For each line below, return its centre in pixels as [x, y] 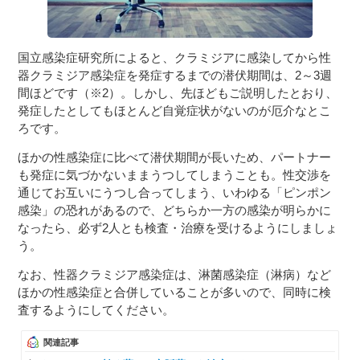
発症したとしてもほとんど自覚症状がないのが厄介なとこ [175, 110]
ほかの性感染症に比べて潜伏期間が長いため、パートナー [175, 157]
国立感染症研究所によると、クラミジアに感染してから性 [175, 57]
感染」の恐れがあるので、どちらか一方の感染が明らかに [175, 210]
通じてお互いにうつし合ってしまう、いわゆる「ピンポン [175, 192]
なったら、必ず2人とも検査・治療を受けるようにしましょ [178, 227]
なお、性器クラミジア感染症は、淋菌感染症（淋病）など [175, 274]
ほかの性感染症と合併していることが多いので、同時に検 [175, 292]
